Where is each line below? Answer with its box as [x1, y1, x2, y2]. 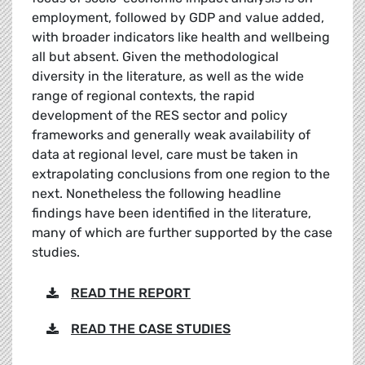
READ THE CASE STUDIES [71, 321, 231, 337]
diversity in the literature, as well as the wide [32, 68, 304, 85]
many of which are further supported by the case [32, 225, 332, 241]
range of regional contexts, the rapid [32, 88, 255, 104]
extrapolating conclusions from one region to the [32, 166, 330, 182]
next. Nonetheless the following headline [32, 186, 281, 202]
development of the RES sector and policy [32, 108, 288, 124]
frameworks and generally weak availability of [32, 127, 310, 143]
